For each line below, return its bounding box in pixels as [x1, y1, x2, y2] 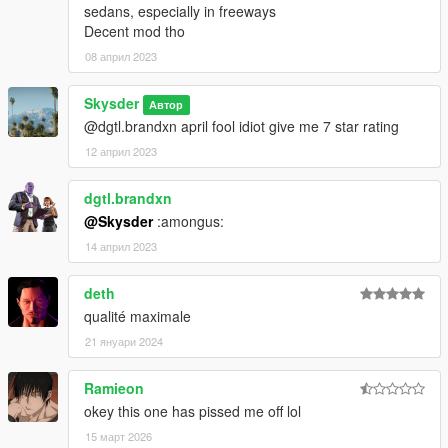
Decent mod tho [84, 21, 185, 42]
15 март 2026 [85, 428, 152, 445]
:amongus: [153, 211, 224, 232]
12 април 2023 [85, 143, 157, 160]
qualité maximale [84, 306, 191, 327]
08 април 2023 [85, 48, 157, 65]
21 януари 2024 [85, 333, 163, 350]
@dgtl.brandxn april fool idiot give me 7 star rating [84, 116, 399, 137]
